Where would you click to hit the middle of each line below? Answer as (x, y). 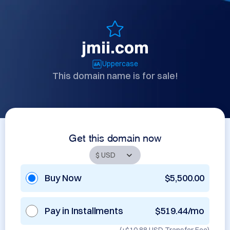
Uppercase (120, 64)
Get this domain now (115, 137)
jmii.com (115, 47)
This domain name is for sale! (115, 76)
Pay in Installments (84, 211)
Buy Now (63, 178)
